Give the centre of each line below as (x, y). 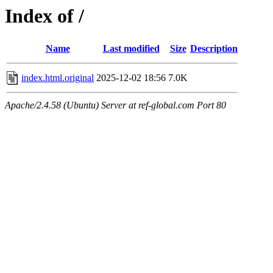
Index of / (44, 16)
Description (214, 49)
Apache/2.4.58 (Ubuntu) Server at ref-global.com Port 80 (115, 105)
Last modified (131, 49)
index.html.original (58, 78)
